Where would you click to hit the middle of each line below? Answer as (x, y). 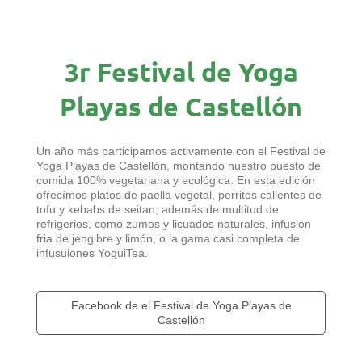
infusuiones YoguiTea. (92, 253)
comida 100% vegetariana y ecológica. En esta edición (176, 180)
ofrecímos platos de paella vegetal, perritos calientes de (179, 194)
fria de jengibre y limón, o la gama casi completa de (168, 238)
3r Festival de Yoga (181, 72)
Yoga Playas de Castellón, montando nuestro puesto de (179, 165)
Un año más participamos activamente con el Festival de (181, 151)
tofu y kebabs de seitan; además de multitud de (158, 209)
